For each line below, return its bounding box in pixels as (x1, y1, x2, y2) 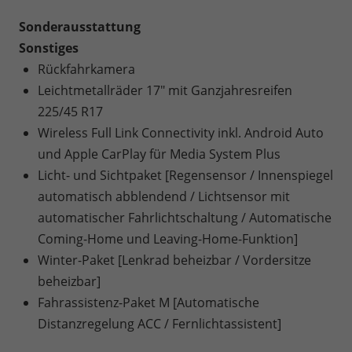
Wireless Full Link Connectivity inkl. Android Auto (38, 123, 324, 141)
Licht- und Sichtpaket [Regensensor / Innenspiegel (38, 166, 333, 184)
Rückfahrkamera (38, 60, 135, 78)
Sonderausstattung (19, 17, 141, 35)
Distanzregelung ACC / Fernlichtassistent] (38, 314, 281, 332)
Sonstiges (19, 38, 79, 57)
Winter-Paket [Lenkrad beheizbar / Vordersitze (38, 251, 311, 269)
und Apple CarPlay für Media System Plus (38, 145, 280, 163)
